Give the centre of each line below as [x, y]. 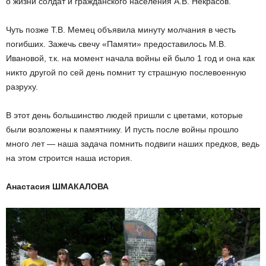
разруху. [22, 87]
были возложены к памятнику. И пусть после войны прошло [122, 129]
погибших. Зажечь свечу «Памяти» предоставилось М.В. [116, 44]
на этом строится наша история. [69, 158]
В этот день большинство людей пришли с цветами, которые [124, 115]
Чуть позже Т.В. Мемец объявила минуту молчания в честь [121, 30]
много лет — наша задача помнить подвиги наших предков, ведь [133, 144]
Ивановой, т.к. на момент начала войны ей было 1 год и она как [130, 58]
